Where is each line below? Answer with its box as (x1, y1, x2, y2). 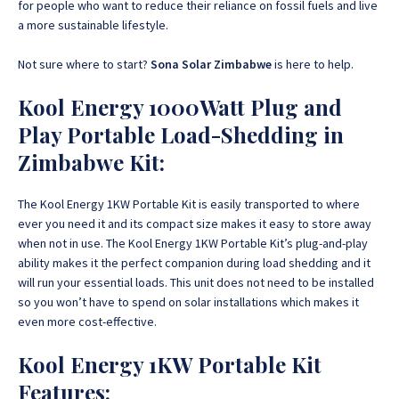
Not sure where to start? (18, 56, 151, 72)
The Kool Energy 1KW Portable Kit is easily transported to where (18, 196, 360, 212)
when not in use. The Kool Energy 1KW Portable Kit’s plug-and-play (18, 235, 368, 251)
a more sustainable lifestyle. (18, 17, 168, 33)
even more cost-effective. (18, 313, 157, 330)
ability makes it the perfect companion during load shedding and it (18, 255, 370, 271)
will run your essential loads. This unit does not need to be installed (18, 274, 374, 290)
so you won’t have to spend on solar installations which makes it (18, 294, 359, 310)
